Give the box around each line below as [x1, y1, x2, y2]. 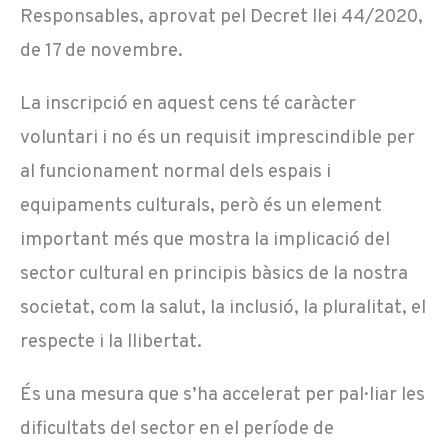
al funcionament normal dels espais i [20, 159, 331, 184]
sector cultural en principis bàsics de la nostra [20, 261, 408, 286]
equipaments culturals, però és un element [20, 193, 382, 218]
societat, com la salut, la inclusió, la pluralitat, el [20, 295, 426, 320]
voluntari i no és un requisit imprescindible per [20, 125, 415, 150]
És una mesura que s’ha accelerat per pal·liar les [20, 382, 425, 407]
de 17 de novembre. [20, 38, 183, 63]
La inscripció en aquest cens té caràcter [20, 91, 356, 116]
